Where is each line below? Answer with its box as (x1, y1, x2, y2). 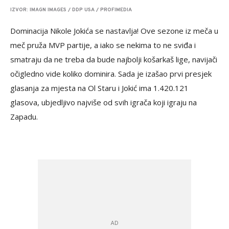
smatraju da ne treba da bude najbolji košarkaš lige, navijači (10, 54, 217, 64)
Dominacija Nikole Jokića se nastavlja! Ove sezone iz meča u (10, 26, 218, 36)
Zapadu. (10, 111, 38, 122)
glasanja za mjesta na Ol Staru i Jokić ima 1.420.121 (10, 83, 189, 93)
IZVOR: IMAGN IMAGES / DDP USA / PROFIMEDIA (10, 7, 132, 13)
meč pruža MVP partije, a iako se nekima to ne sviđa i (10, 40, 196, 50)
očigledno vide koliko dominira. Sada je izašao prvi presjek (10, 68, 212, 79)
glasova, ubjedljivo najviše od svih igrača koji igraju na (10, 97, 197, 107)
